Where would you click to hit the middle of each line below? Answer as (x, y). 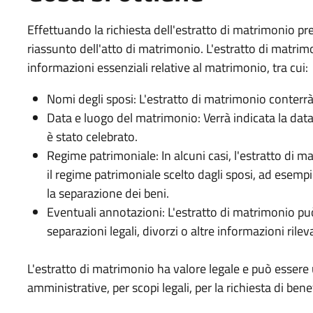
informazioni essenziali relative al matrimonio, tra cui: (167, 67)
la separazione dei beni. (108, 193)
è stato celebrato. (92, 136)
